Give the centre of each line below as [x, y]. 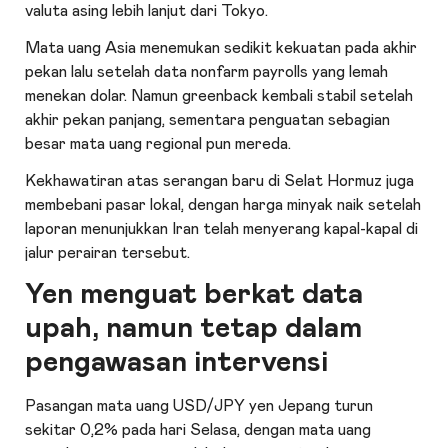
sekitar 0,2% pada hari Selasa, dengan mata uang [198, 430]
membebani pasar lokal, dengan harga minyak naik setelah [223, 204]
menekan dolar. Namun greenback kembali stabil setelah [219, 95]
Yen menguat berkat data [194, 294]
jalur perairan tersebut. [108, 252]
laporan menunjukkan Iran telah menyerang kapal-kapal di [222, 228]
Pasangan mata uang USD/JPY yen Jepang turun [199, 406]
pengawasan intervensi [177, 362]
